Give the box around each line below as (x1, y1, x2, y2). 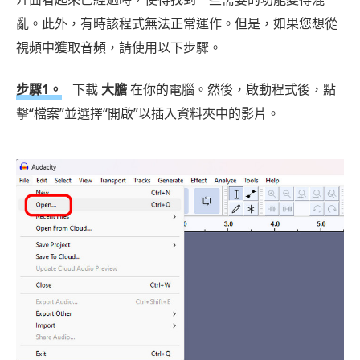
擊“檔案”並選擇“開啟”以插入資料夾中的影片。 (16, 104, 280, 123)
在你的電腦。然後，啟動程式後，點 (127, 80, 336, 99)
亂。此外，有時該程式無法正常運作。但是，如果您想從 (16, 14, 337, 33)
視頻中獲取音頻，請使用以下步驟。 (16, 39, 222, 57)
